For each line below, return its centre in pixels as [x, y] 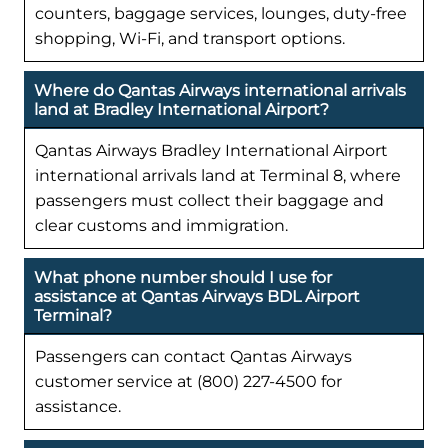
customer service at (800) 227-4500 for [188, 382]
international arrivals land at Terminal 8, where [218, 176]
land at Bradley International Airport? [181, 110]
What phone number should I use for [183, 278]
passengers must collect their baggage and [209, 201]
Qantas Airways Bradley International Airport [211, 151]
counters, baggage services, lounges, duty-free [221, 13]
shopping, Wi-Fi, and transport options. [190, 38]
